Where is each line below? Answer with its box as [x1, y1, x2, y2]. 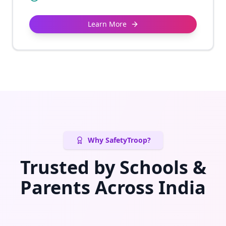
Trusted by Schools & [20, 155, 206, 180]
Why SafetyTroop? [87, 135, 151, 145]
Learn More [87, 19, 127, 29]
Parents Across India [20, 175, 206, 200]
